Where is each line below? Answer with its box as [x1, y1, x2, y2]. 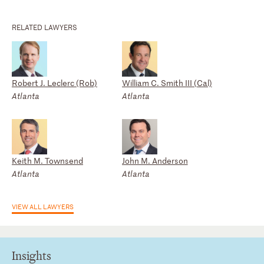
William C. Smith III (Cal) [121, 77, 212, 88]
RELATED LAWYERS [12, 21, 77, 32]
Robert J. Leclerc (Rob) [12, 77, 97, 88]
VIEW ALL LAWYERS [12, 201, 74, 211]
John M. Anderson [121, 154, 188, 166]
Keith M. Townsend [12, 154, 83, 166]
